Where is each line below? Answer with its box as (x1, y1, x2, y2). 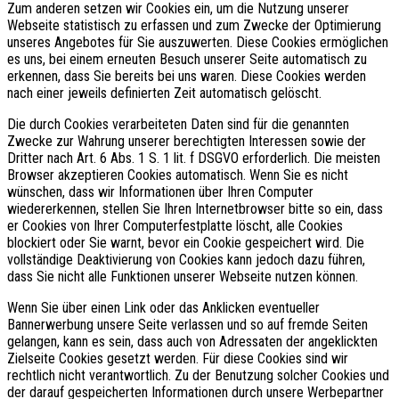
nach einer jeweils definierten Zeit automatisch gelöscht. (7, 84, 322, 102)
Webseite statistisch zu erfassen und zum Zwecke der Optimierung (7, 16, 381, 34)
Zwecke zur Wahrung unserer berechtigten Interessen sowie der (7, 132, 366, 150)
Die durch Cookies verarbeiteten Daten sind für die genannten (7, 115, 349, 133)
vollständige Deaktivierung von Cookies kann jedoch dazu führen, (7, 250, 365, 268)
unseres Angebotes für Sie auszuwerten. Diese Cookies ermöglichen (7, 33, 388, 51)
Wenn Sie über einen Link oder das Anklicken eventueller (7, 298, 320, 316)
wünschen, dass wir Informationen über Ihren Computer (7, 183, 313, 200)
